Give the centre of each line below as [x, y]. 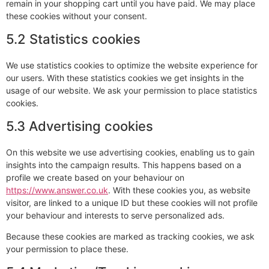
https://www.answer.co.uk [57, 190]
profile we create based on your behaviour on [95, 177]
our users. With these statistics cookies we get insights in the [125, 78]
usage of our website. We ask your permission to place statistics [131, 90]
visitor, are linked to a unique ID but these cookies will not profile [132, 203]
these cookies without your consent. [77, 16]
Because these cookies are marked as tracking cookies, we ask [130, 237]
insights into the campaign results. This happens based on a [124, 165]
